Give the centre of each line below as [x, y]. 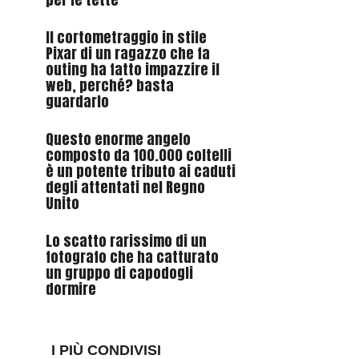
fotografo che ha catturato [132, 257]
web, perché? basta [109, 86]
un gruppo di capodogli [119, 273]
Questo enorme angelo [118, 139]
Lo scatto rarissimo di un [126, 241]
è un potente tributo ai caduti [140, 171]
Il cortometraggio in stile [126, 38]
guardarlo [77, 102]
